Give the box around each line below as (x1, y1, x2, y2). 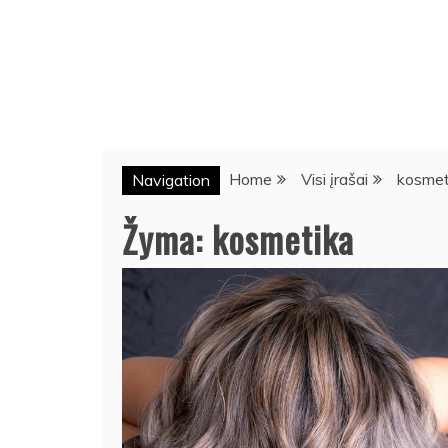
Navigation (132, 170, 210, 190)
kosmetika (212, 212, 354, 265)
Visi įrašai (301, 169, 368, 189)
